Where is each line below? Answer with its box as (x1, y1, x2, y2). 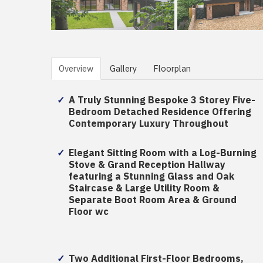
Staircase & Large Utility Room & (69, 181, 220, 195)
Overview (59, 62, 93, 75)
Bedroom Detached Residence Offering (69, 105, 251, 119)
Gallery (110, 62, 137, 75)
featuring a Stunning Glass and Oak (69, 170, 234, 184)
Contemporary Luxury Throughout (69, 117, 228, 131)
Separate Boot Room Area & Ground (69, 193, 237, 207)
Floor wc (69, 205, 109, 219)
